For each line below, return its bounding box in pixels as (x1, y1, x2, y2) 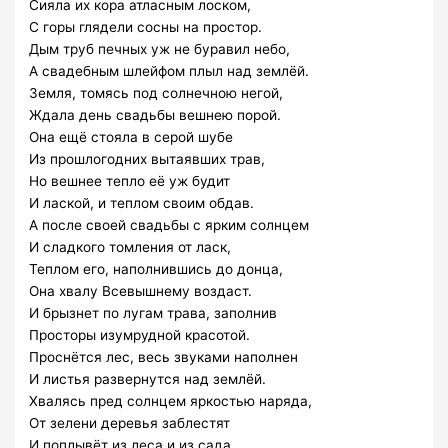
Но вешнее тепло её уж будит (29, 173, 231, 190)
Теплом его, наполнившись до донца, (29, 261, 284, 278)
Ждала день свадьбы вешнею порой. (29, 107, 282, 124)
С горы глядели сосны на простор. (29, 19, 263, 36)
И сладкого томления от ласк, (29, 239, 232, 256)
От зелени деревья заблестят (29, 415, 231, 432)
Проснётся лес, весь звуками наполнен (29, 349, 299, 366)
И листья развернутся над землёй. (29, 371, 267, 388)
